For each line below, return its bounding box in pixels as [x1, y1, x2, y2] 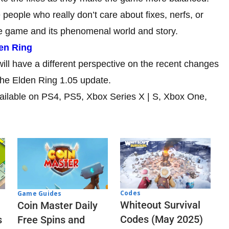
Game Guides [17, 189, 62, 198]
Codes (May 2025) [120, 213, 203, 226]
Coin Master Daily [17, 199, 98, 212]
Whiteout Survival [120, 199, 200, 212]
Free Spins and [17, 213, 85, 226]
